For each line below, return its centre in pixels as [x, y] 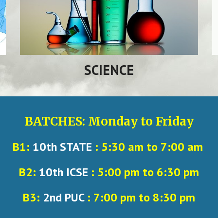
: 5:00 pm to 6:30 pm [144, 172]
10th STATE [62, 147]
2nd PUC [65, 197]
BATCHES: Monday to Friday [109, 121]
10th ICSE [62, 172]
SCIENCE [109, 70]
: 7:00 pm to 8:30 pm [141, 197]
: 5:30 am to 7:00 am [149, 147]
